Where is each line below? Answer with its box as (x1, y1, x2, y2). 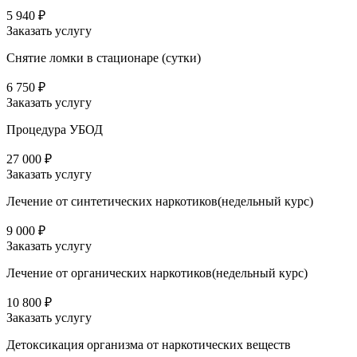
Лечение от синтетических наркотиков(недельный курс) (6, 194, 313, 209)
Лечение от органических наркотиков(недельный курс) (6, 266, 308, 280)
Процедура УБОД (6, 123, 103, 137)
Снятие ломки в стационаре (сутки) (6, 51, 201, 65)
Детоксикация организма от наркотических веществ (6, 338, 291, 352)
